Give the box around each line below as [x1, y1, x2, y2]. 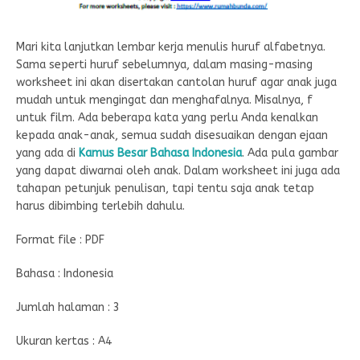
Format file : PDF [16, 233, 104, 247]
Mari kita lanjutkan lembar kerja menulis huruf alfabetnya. [16, 40, 325, 55]
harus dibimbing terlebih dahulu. [16, 199, 185, 214]
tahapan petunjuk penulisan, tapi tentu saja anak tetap [16, 182, 314, 196]
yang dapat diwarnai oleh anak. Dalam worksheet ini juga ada [16, 164, 340, 178]
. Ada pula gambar [242, 146, 338, 161]
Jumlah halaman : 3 [16, 301, 120, 315]
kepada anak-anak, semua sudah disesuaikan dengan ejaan [16, 129, 328, 143]
